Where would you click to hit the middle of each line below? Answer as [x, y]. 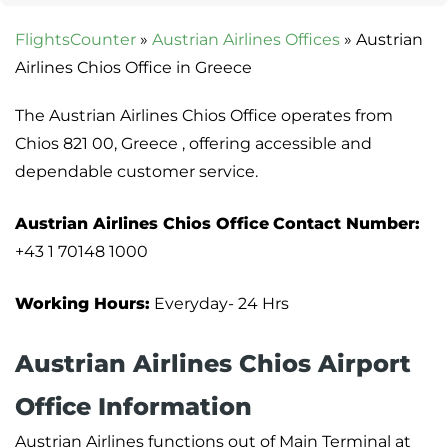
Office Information [133, 407]
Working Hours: [82, 304]
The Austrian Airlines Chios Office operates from [204, 116]
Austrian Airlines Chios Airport [213, 364]
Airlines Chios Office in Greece [133, 68]
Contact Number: [346, 224]
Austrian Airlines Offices [246, 40]
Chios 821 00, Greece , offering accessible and [193, 144]
